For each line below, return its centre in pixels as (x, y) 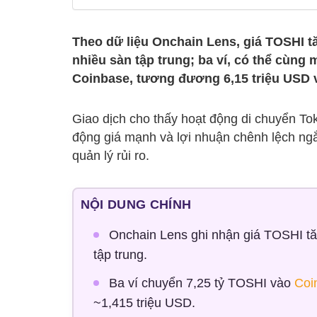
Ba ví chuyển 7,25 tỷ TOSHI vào (201, 283)
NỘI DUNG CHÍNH (136, 205)
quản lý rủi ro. (111, 156)
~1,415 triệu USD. (144, 303)
